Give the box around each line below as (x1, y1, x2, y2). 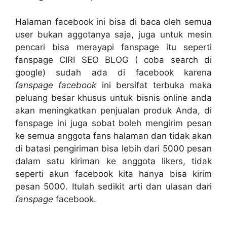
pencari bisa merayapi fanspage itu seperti (15, 42, 212, 52)
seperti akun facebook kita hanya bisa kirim (15, 168, 212, 179)
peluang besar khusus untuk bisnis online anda (15, 92, 212, 103)
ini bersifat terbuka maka (96, 80, 212, 90)
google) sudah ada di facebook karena (15, 67, 212, 78)
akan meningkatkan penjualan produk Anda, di (15, 105, 212, 116)
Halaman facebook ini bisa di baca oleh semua (15, 16, 212, 27)
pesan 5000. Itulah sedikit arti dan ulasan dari (15, 181, 212, 192)
